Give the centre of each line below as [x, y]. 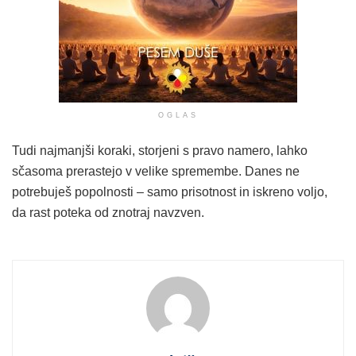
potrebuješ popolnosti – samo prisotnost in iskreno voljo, [170, 192]
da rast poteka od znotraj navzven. [108, 212]
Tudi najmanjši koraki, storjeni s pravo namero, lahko [160, 150]
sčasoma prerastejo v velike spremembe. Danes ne [156, 171]
